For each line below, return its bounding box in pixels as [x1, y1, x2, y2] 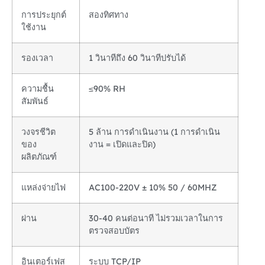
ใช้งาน [21, 22, 46, 33]
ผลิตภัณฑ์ [21, 151, 57, 163]
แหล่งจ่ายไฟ [21, 182, 66, 193]
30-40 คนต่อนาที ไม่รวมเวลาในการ [89, 213, 223, 224]
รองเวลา [21, 53, 53, 64]
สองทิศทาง [89, 9, 128, 21]
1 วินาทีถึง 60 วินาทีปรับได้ [89, 53, 186, 64]
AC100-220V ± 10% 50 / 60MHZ [89, 182, 216, 193]
